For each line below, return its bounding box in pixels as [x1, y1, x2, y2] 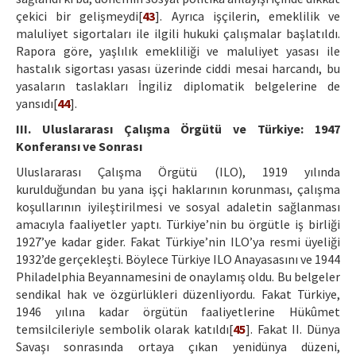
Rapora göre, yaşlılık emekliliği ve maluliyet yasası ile [16, 43, 340, 60]
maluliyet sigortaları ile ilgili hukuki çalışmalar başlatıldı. [16, 25, 340, 42]
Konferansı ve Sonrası [16, 138, 142, 155]
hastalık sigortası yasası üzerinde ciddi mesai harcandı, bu [16, 60, 340, 77]
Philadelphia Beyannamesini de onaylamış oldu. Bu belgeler [16, 269, 340, 285]
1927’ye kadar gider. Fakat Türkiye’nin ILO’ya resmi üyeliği [16, 234, 340, 250]
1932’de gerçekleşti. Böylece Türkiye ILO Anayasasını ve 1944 [16, 251, 340, 268]
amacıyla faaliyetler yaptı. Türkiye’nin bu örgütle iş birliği [16, 216, 340, 233]
